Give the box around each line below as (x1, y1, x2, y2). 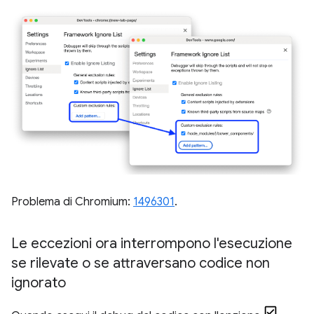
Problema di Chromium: (11, 194, 133, 209)
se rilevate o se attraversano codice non (11, 254, 270, 272)
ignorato (11, 273, 66, 292)
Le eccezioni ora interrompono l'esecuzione (11, 234, 292, 252)
